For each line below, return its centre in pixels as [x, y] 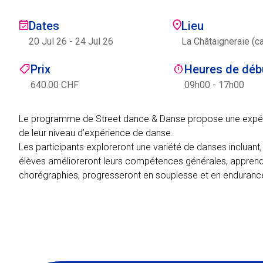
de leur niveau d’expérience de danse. [96, 133]
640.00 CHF [55, 85]
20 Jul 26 [48, 41]
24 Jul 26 [94, 41]
